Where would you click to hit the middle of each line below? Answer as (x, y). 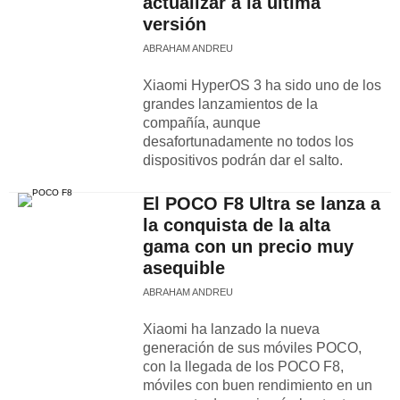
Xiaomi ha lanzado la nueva (231, 329)
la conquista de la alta (237, 225)
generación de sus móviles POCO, (252, 348)
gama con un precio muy (248, 246)
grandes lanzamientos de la (230, 104)
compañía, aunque (202, 123)
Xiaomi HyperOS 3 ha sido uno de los (262, 85)
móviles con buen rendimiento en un (258, 385)
